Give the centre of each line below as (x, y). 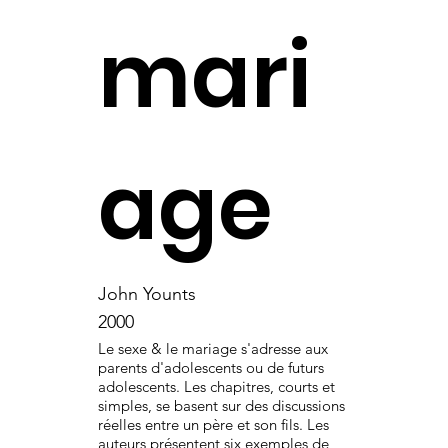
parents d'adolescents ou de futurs (210, 367)
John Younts (146, 293)
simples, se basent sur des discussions (221, 405)
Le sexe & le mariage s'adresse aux (212, 348)
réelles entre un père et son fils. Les (213, 424)
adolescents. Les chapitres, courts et (216, 386)
